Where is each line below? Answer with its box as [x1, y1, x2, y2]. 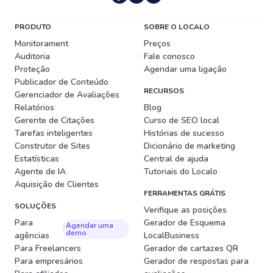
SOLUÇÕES [15, 201, 56, 211]
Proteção [15, 63, 50, 75]
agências [15, 230, 49, 241]
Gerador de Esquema [144, 217, 225, 229]
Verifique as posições [144, 204, 227, 216]
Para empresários [15, 255, 83, 267]
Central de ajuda [144, 153, 208, 165]
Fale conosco [144, 51, 195, 62]
